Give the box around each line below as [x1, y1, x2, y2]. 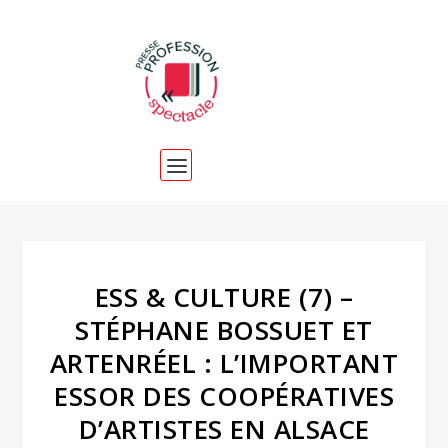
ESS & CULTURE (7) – [94, 279, 354, 315]
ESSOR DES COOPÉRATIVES [54, 378, 394, 414]
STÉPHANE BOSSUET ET [75, 312, 373, 348]
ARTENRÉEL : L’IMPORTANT [49, 345, 399, 381]
